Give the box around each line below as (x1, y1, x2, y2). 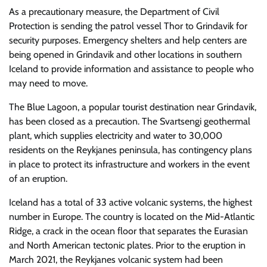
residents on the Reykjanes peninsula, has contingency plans (9, 144, 252, 156)
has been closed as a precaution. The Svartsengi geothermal (9, 116, 250, 127)
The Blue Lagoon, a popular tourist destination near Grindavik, (9, 101, 256, 113)
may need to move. (9, 77, 88, 89)
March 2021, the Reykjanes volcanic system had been (9, 254, 223, 265)
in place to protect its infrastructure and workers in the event (9, 159, 250, 170)
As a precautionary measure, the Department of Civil (9, 6, 219, 17)
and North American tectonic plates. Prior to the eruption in (9, 240, 246, 251)
